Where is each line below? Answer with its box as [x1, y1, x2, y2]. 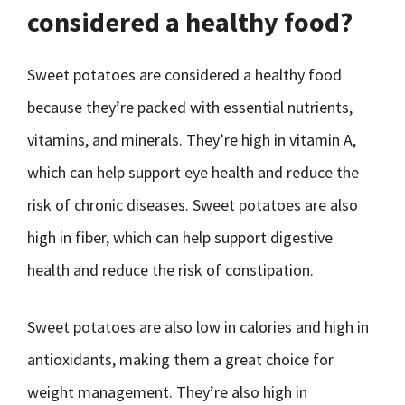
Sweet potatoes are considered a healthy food [27, 64, 342, 85]
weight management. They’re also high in [27, 381, 307, 402]
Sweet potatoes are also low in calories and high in [27, 316, 369, 337]
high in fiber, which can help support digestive [27, 227, 333, 248]
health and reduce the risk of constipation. [27, 259, 314, 280]
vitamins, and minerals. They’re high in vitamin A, [27, 129, 356, 150]
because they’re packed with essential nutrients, [27, 97, 353, 118]
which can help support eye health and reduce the [27, 162, 359, 183]
